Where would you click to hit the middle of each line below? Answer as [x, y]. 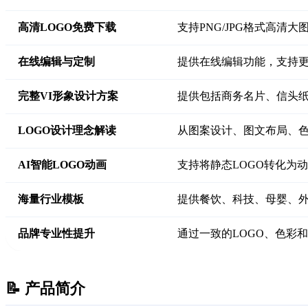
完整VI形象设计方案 [68, 96]
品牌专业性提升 [56, 233]
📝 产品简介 [45, 288]
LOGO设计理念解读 [67, 130]
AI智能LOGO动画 [62, 164]
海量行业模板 [51, 199]
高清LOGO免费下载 [67, 27]
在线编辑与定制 [56, 61]
